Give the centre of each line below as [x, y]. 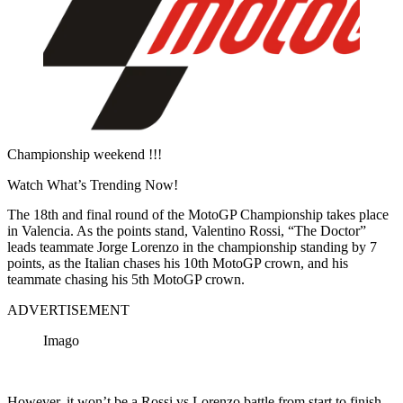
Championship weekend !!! [85, 154]
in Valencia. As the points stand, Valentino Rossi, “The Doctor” [187, 230]
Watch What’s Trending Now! [93, 184]
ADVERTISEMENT [68, 309]
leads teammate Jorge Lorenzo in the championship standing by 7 [192, 246]
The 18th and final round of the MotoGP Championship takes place [198, 214]
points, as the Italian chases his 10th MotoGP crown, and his [178, 263]
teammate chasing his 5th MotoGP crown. [126, 279]
